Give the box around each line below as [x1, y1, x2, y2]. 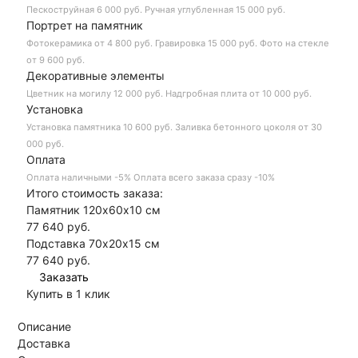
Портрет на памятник [26, 18, 143, 32]
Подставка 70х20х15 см [26, 236, 160, 250]
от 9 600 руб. [26, 54, 85, 66]
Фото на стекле [259, 37, 329, 49]
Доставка [18, 336, 71, 350]
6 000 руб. [96, 3, 142, 15]
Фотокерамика [26, 37, 92, 49]
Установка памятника [26, 121, 121, 133]
